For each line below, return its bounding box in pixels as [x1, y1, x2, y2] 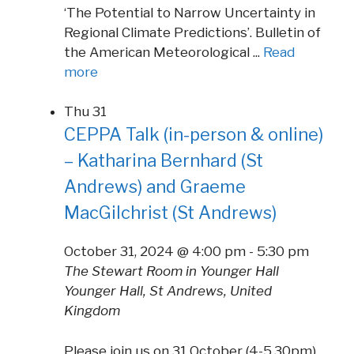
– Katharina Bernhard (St [64, 150, 263, 171]
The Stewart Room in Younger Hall [64, 263, 279, 280]
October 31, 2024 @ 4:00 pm [64, 243, 246, 260]
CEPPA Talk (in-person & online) [64, 124, 323, 145]
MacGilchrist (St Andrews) [64, 202, 277, 224]
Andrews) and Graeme [64, 176, 246, 198]
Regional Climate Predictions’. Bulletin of [64, 24, 321, 40]
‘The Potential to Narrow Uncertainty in [64, 4, 315, 21]
